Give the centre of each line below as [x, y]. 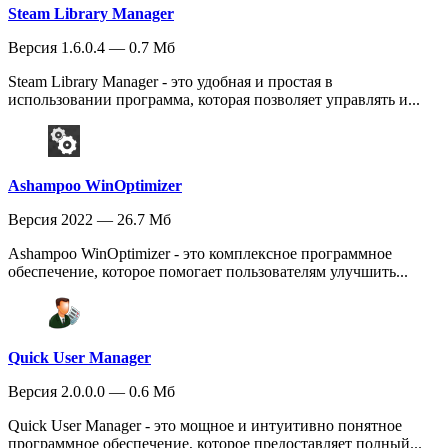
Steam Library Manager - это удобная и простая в [170, 81]
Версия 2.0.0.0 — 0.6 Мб [91, 391]
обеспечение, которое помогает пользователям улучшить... [208, 271]
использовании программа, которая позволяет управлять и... [214, 99]
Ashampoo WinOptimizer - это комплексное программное [200, 253]
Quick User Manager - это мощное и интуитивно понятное [205, 425]
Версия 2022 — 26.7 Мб [89, 219]
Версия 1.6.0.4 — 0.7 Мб [91, 47]
